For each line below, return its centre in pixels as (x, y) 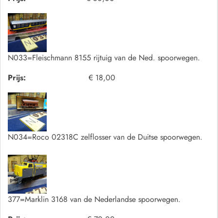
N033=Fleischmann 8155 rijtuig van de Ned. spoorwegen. (104, 58)
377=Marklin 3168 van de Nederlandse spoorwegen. (94, 200)
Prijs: (17, 78)
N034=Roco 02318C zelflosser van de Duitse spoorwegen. (105, 137)
